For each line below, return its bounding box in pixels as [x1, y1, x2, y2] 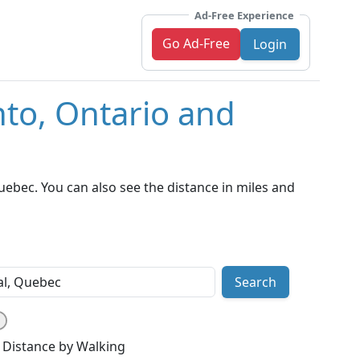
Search [234, 273, 276, 292]
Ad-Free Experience [194, 7, 294, 22]
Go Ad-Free [162, 34, 230, 52]
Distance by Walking [2, 337, 125, 356]
